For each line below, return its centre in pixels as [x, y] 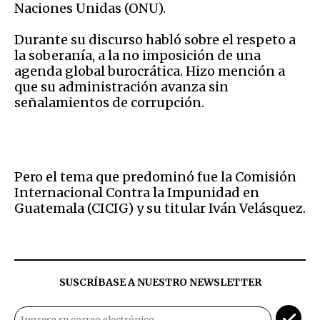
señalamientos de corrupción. [109, 102]
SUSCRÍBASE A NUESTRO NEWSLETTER [160, 282]
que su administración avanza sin [121, 86]
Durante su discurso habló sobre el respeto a [155, 39]
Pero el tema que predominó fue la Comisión [155, 176]
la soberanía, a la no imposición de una [137, 55]
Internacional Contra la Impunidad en [137, 192]
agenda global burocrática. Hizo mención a [150, 71]
